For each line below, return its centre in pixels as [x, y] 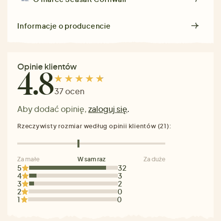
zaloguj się [108, 109]
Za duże [154, 159]
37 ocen [69, 91]
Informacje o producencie [64, 25]
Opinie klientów [47, 66]
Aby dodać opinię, [53, 109]
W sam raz [91, 159]
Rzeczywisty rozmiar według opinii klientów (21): [94, 126]
